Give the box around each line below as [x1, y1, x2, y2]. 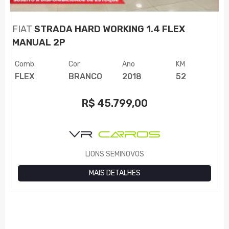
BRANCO [68, 72, 102, 82]
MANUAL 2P [12, 37, 66, 49]
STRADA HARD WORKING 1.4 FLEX [32, 24, 186, 35]
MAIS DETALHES [88, 169, 141, 178]
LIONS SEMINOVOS [85, 150, 144, 159]
